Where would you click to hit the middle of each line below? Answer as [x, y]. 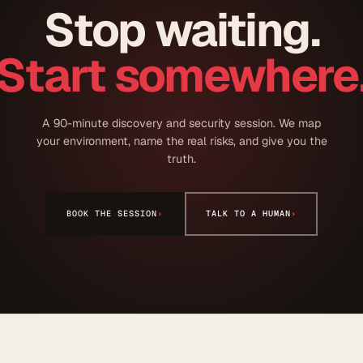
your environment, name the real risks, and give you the [181, 141]
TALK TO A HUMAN [248, 213]
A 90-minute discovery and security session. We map [181, 123]
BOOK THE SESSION [112, 213]
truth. [181, 158]
